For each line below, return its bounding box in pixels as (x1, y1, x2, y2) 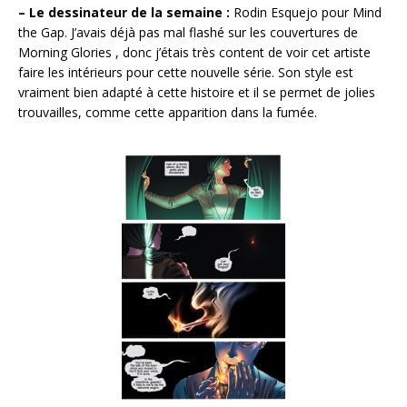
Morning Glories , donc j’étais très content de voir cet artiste (18, 44, 371, 62)
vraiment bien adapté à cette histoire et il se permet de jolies (18, 84, 375, 102)
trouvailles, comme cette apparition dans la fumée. (18, 104, 317, 122)
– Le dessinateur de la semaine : (18, 4, 230, 22)
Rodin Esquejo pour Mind (230, 4, 382, 22)
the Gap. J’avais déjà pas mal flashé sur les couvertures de (18, 24, 358, 42)
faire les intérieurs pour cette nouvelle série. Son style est (18, 64, 353, 82)
